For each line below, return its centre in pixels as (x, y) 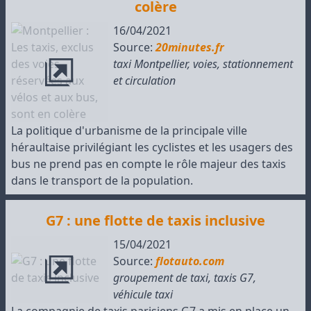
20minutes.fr (190, 47)
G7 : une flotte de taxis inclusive (155, 220)
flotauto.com (190, 261)
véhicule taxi (143, 294)
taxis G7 (233, 278)
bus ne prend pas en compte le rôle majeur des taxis (149, 164)
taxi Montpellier (150, 64)
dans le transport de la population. (102, 180)
